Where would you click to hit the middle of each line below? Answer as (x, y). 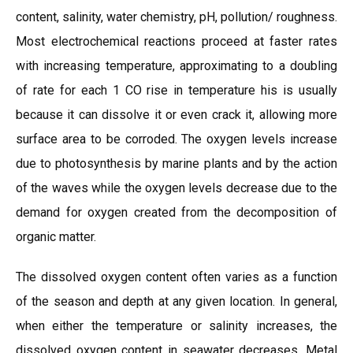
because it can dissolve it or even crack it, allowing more (176, 115)
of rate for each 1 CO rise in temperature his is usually (176, 90)
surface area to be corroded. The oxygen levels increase (176, 139)
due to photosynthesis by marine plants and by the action (176, 163)
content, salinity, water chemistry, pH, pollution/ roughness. (176, 17)
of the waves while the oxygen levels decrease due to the (176, 188)
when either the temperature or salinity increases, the (176, 326)
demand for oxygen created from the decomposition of (176, 212)
